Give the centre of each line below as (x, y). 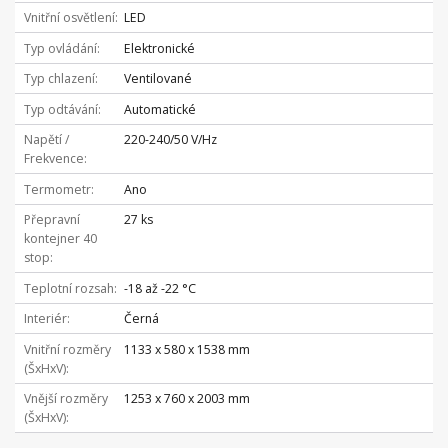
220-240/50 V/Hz (170, 140)
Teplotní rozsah (68, 288)
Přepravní (51, 220)
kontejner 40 (60, 239)
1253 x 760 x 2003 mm (186, 399)
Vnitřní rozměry (67, 349)
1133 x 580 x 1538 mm (186, 349)
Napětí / (46, 140)
